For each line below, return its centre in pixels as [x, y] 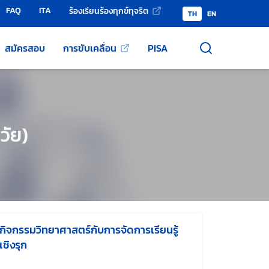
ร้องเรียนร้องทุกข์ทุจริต [109, 11]
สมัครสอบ [25, 48]
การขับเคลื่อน [90, 48]
